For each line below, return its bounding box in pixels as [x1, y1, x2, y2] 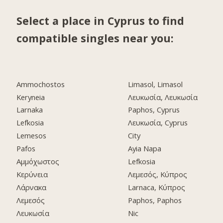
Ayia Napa [128, 143, 162, 154]
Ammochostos [16, 79, 65, 89]
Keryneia [16, 92, 45, 102]
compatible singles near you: [16, 30, 174, 45]
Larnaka [16, 105, 43, 115]
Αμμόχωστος [16, 156, 60, 167]
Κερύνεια [16, 169, 48, 179]
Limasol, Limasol [128, 79, 183, 89]
